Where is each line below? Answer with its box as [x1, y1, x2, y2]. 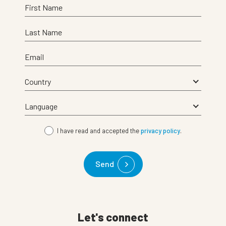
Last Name [25, 27, 62, 37]
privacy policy [141, 127, 180, 135]
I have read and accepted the [57, 127, 141, 135]
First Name [25, 3, 63, 13]
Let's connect [78, 210, 148, 224]
